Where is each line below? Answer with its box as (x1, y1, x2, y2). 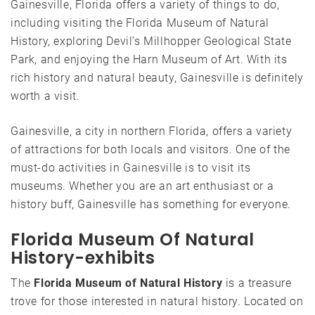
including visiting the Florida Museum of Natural (11, 15, 269, 30)
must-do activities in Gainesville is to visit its (11, 160, 251, 174)
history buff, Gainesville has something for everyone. (11, 197, 291, 211)
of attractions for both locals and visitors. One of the (11, 142, 291, 156)
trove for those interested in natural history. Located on (11, 294, 304, 308)
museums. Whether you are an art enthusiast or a (11, 179, 274, 193)
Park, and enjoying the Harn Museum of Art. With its (11, 52, 288, 66)
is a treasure (222, 276, 292, 290)
